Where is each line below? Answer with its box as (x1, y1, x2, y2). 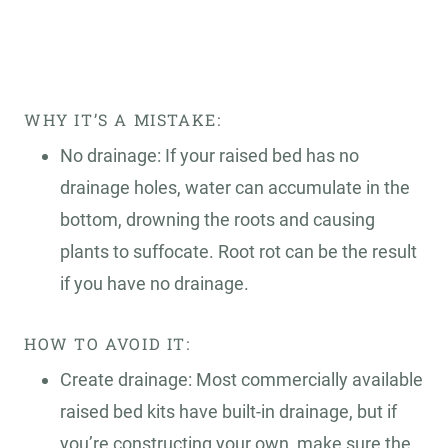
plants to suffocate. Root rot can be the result (60, 241, 417, 263)
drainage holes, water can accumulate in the (60, 177, 410, 199)
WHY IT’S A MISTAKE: (24, 109, 222, 131)
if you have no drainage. (60, 273, 249, 295)
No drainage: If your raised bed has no (60, 145, 359, 167)
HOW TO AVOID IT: (24, 333, 191, 355)
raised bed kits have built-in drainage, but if (60, 401, 397, 423)
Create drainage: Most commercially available (60, 369, 423, 391)
